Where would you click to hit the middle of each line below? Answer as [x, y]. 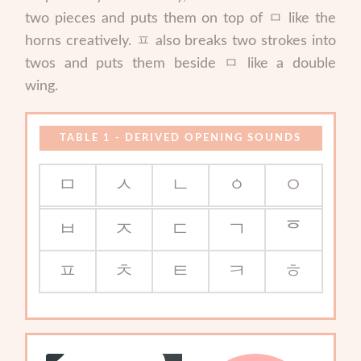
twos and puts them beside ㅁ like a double [180, 63]
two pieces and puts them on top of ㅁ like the [180, 18]
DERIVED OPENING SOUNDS [213, 138]
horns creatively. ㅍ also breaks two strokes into [180, 41]
